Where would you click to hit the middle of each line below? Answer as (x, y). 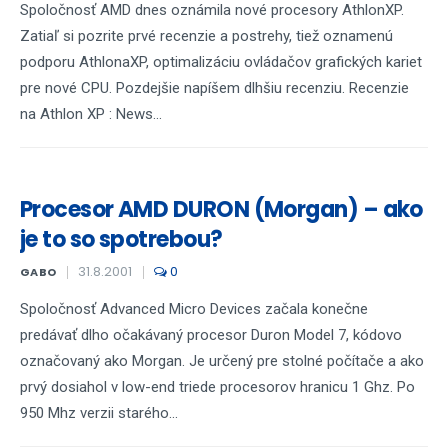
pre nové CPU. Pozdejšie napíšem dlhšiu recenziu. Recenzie (214, 88)
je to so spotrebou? (121, 239)
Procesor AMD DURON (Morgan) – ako (221, 209)
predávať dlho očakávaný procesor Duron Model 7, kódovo (211, 335)
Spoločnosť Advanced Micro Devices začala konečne (194, 309)
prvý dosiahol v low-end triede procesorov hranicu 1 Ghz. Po (217, 387)
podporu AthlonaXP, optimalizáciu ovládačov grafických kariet (221, 62)
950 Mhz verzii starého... (99, 413)
